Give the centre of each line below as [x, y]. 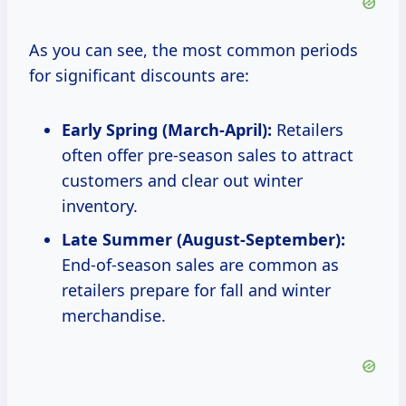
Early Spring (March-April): [167, 130]
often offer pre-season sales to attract [208, 155]
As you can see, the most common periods [193, 50]
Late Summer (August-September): [203, 240]
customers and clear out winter [182, 181]
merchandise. [114, 316]
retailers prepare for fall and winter [196, 290]
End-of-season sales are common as [200, 265]
